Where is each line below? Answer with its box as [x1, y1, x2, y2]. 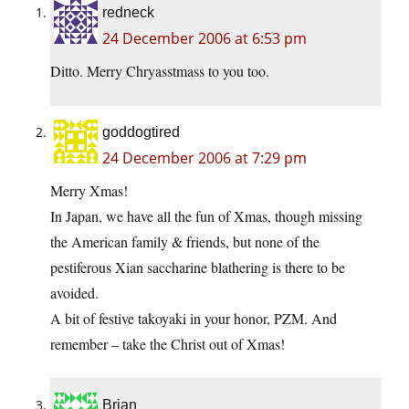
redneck [102, 5, 154, 21]
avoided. [50, 283, 99, 303]
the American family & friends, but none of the [50, 232, 320, 252]
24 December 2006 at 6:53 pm [102, 28, 307, 49]
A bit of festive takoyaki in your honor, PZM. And [50, 309, 337, 329]
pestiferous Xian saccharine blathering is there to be [50, 257, 345, 278]
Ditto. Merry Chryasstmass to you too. [50, 61, 269, 81]
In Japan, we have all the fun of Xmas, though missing [50, 206, 362, 226]
